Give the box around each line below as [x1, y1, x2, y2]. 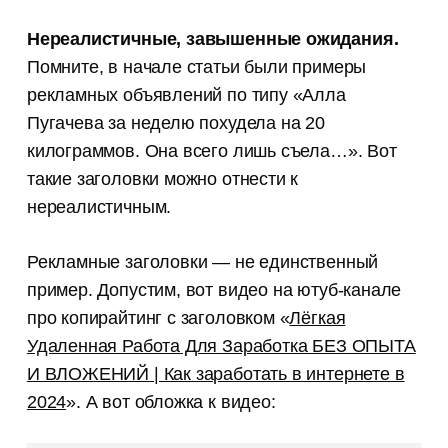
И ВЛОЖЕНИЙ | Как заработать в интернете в [26, 364, 405, 385]
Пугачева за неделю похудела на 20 [26, 113, 325, 134]
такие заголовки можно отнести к [26, 169, 299, 190]
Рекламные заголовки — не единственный [26, 252, 379, 273]
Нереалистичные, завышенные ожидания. [26, 29, 399, 50]
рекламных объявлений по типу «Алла [26, 85, 346, 106]
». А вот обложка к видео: [66, 392, 276, 413]
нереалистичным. [26, 197, 172, 218]
